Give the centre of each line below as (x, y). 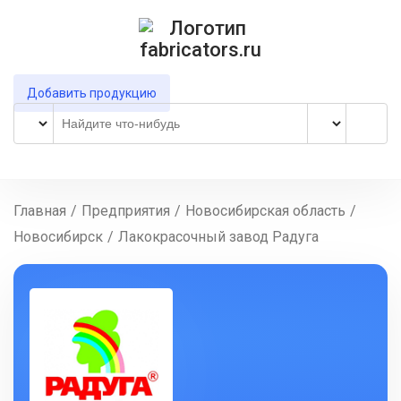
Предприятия (126, 211)
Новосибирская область (265, 211)
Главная (40, 211)
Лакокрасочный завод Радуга (218, 237)
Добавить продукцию (92, 93)
